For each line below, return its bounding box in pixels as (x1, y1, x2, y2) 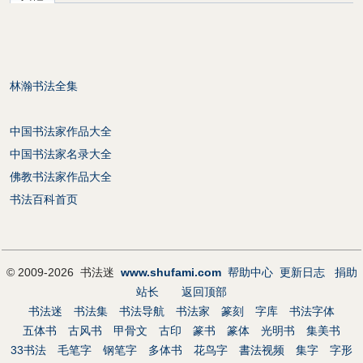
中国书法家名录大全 (10, 147, 112, 161)
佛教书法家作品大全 (10, 170, 112, 184)
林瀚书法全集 (10, 79, 78, 93)
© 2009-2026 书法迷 (6, 266, 121, 280)
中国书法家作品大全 (10, 125, 112, 139)
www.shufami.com (120, 266, 221, 280)
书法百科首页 (10, 193, 78, 207)
